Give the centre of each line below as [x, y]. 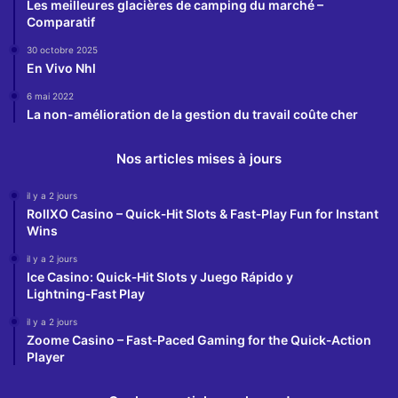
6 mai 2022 [50, 96]
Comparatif [61, 21]
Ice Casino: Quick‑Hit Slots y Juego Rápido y [160, 276]
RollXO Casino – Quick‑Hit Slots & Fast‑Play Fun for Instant [203, 213]
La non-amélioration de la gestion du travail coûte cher [192, 114]
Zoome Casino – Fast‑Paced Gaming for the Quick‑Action [199, 339]
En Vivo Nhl [61, 68]
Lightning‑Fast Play [86, 293]
